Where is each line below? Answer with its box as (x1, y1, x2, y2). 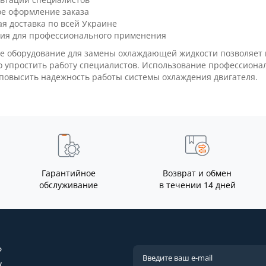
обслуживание (39, 179, 99, 191)
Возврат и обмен (163, 167, 232, 179)
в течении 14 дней (159, 179, 236, 191)
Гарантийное (42, 167, 96, 179)
